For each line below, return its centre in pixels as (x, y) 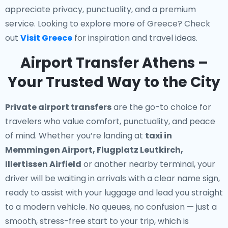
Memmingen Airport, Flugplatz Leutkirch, (94, 150)
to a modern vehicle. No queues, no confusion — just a (111, 207)
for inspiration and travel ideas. (135, 38)
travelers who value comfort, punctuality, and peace (110, 121)
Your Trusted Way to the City (114, 82)
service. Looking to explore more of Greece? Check (108, 24)
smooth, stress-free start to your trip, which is (97, 221)
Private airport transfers (58, 107)
